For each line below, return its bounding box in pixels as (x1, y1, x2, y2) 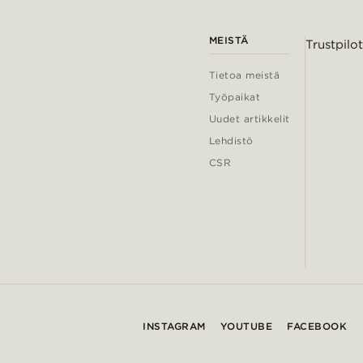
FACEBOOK (287, 320, 347, 333)
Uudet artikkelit (208, 113, 290, 126)
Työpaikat (208, 91, 261, 104)
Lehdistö (208, 135, 254, 147)
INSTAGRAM (143, 320, 206, 333)
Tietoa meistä (208, 69, 280, 82)
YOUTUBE (220, 320, 272, 333)
